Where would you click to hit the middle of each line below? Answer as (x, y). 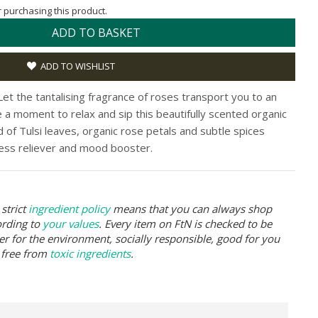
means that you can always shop (191, 208)
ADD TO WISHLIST (78, 66)
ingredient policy (69, 208)
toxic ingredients (90, 253)
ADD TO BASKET (96, 32)
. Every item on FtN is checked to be (185, 223)
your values (71, 223)
